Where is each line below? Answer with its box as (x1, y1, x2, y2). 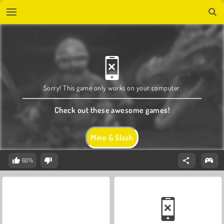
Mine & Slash (90, 132, 133, 142)
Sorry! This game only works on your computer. (43, 83, 181, 92)
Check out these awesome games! (54, 104, 170, 115)
